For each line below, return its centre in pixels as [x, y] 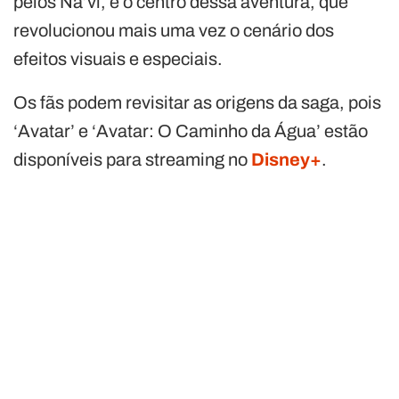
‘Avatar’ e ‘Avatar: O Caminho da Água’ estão [191, 130]
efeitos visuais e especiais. [118, 58]
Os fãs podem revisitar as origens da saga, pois [197, 102]
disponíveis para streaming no [132, 159]
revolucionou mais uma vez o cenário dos [174, 30]
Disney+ [286, 159]
